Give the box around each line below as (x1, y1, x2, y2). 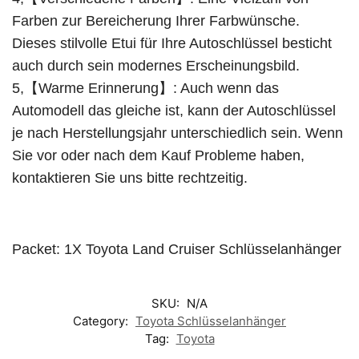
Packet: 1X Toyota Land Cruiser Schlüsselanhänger (12, 240, 341, 257)
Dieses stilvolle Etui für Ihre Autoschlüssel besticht (12, 34, 332, 51)
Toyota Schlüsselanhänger (135, 313, 286, 329)
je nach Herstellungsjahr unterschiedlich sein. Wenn (12, 124, 343, 141)
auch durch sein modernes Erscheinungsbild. (12, 57, 300, 74)
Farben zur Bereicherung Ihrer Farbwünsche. (12, 12, 300, 29)
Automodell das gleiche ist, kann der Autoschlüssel (12, 102, 336, 119)
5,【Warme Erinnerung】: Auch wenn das (12, 79, 279, 96)
